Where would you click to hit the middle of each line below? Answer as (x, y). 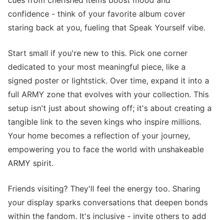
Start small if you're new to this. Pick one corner (98, 53)
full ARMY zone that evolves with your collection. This (108, 94)
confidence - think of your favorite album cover (96, 14)
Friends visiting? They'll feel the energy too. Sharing (104, 189)
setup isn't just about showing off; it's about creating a (110, 108)
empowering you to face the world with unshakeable (106, 149)
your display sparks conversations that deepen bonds (108, 202)
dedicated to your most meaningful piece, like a (97, 67)
